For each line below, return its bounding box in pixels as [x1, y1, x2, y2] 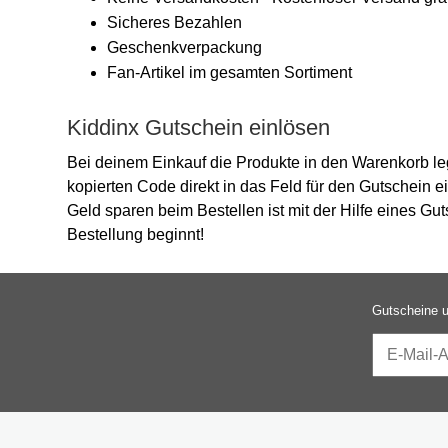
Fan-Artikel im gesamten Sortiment [107, 64, 352, 81]
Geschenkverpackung [107, 39, 262, 56]
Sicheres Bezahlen [107, 14, 242, 31]
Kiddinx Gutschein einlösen [67, 115, 330, 140]
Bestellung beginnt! [67, 226, 204, 243]
